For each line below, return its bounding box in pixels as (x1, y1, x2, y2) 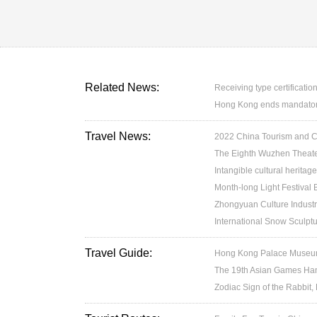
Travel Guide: (85, 247, 152, 259)
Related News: (85, 81, 159, 93)
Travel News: (85, 130, 151, 142)
